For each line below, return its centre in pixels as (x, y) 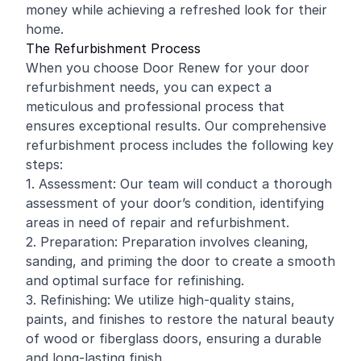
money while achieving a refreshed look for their (176, 10)
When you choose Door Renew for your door (168, 68)
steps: (44, 164)
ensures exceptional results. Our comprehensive (176, 126)
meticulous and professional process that (155, 106)
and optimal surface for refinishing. (135, 280)
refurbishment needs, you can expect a (149, 87)
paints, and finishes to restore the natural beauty (180, 319)
